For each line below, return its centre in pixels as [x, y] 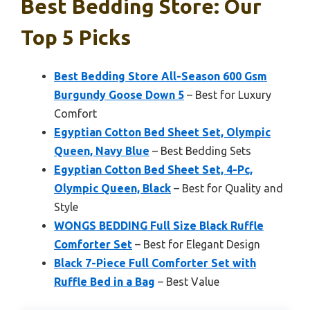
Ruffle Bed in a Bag [104, 282]
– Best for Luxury [228, 95]
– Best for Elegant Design [196, 245]
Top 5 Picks [76, 38]
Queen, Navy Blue [102, 151]
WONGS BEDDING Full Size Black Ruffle [159, 226]
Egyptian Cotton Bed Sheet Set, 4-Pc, [153, 170]
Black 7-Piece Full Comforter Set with [155, 263]
